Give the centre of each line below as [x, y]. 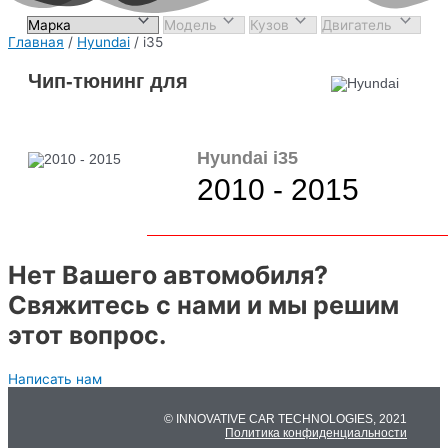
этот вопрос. [87, 334]
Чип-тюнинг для [108, 80]
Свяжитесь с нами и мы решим [203, 304]
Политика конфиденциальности [316, 432]
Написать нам [55, 378]
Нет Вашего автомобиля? [168, 274]
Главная [36, 42]
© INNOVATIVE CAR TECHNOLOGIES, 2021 [285, 418]
